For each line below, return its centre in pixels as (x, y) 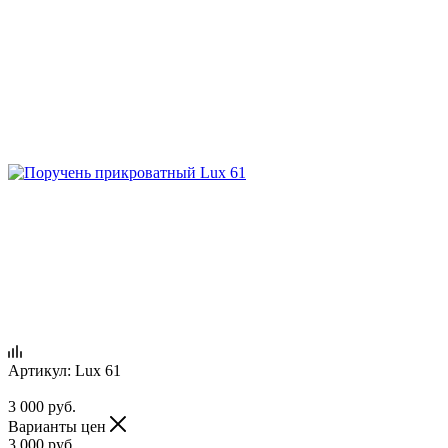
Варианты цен (59, 426)
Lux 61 (98, 370)
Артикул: (39, 370)
